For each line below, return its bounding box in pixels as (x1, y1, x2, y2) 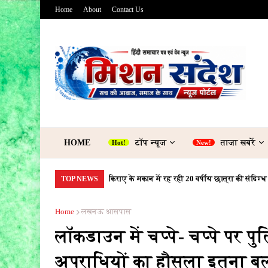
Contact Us (112, 5, 144, 14)
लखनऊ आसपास (81, 207, 132, 216)
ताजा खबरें (221, 138, 255, 147)
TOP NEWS (61, 175, 98, 183)
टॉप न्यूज (135, 138, 166, 147)
